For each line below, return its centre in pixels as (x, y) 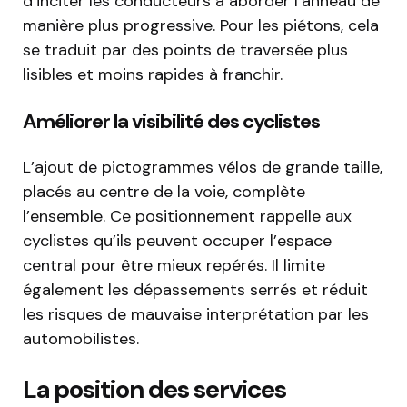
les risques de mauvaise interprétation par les (196, 315)
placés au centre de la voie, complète (164, 192)
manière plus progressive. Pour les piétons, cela (201, 26)
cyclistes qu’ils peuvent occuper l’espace (177, 241)
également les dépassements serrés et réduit (195, 290)
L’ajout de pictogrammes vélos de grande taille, (203, 168)
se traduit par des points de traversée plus (185, 50)
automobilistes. (81, 339)
